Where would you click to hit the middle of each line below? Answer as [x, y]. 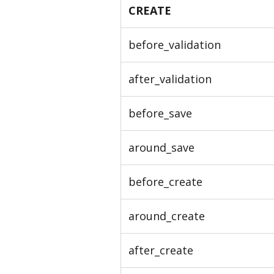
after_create [161, 250]
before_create [165, 181]
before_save [160, 113]
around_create [167, 216]
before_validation [175, 44]
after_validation [170, 79]
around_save [161, 147]
